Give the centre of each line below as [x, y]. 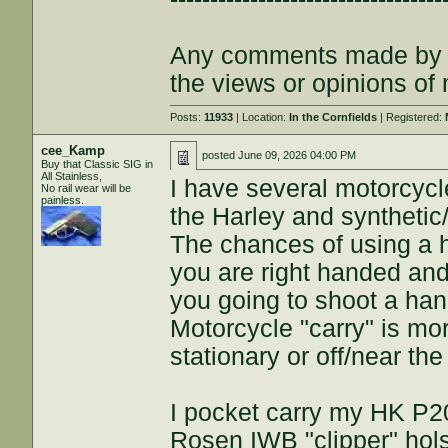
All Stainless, [72, 176]
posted [220, 155]
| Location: [261, 117]
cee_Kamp [73, 150]
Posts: [187, 117]
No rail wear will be [86, 188]
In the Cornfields [333, 117]
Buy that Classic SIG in [97, 164]
